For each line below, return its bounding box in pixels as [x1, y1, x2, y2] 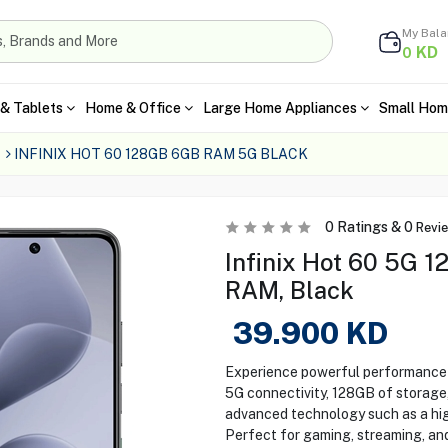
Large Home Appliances [202, 99, 357, 116]
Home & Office [84, 99, 181, 116]
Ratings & [333, 219, 404, 235]
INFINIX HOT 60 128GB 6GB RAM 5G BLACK [13, 146, 308, 162]
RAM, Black [224, 276, 354, 304]
